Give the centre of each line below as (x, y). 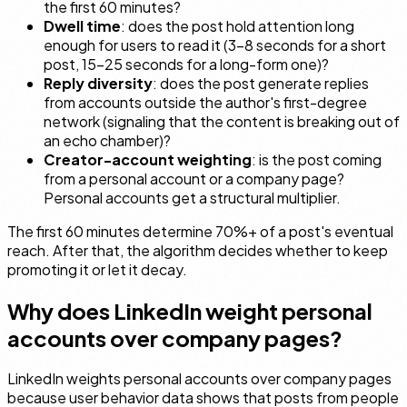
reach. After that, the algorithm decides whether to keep (198, 250)
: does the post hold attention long (238, 25)
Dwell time (82, 25)
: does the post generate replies (261, 83)
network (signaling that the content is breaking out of (222, 121)
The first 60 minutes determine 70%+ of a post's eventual (200, 231)
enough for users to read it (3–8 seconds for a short (215, 45)
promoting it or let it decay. (97, 269)
